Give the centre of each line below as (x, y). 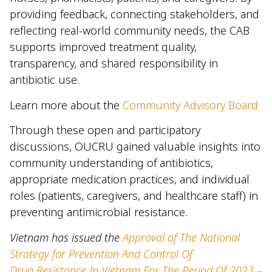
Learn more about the (66, 105)
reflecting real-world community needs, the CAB (130, 31)
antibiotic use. (45, 80)
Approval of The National (181, 237)
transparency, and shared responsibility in (114, 63)
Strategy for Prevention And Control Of (101, 253)
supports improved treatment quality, (103, 47)
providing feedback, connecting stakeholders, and (134, 14)
